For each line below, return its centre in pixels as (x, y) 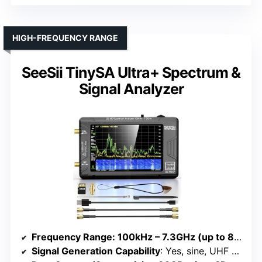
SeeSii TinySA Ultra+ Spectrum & (131, 72)
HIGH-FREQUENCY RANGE (65, 37)
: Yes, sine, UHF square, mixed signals (196, 251)
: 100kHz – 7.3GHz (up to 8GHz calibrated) (173, 237)
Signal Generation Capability (96, 251)
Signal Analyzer (131, 89)
